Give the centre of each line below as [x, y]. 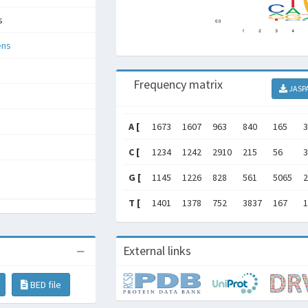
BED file [45, 285]
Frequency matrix [178, 84]
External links [157, 251]
